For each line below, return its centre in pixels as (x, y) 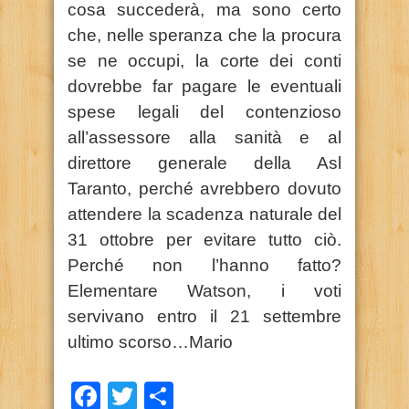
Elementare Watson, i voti (204, 290)
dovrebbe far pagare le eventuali (204, 86)
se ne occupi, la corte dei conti (204, 60)
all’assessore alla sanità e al (204, 137)
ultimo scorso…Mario (150, 341)
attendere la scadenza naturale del (204, 214)
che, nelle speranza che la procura (204, 35)
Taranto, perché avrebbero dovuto (204, 188)
